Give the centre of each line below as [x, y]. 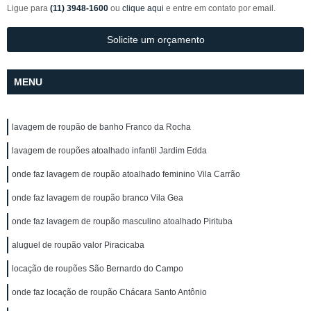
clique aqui [143, 8]
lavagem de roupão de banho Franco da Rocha [101, 127]
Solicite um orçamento [155, 40]
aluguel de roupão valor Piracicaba [78, 245]
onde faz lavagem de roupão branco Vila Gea [98, 198]
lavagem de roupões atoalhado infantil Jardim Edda [109, 151]
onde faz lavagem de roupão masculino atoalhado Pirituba [122, 221]
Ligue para [28, 8]
